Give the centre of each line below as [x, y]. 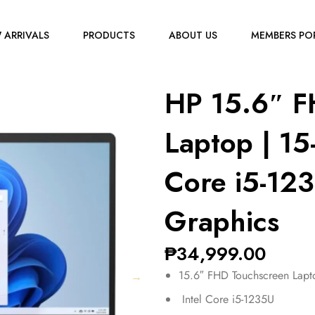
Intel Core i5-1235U [226, 299]
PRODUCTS [109, 35]
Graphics [222, 221]
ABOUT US [193, 35]
